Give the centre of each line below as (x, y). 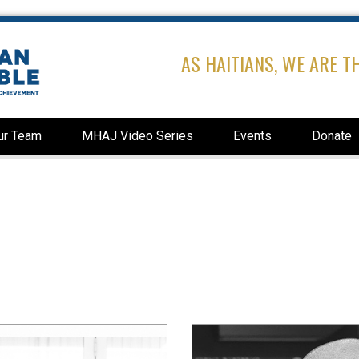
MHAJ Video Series (137, 136)
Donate (332, 136)
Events (252, 136)
